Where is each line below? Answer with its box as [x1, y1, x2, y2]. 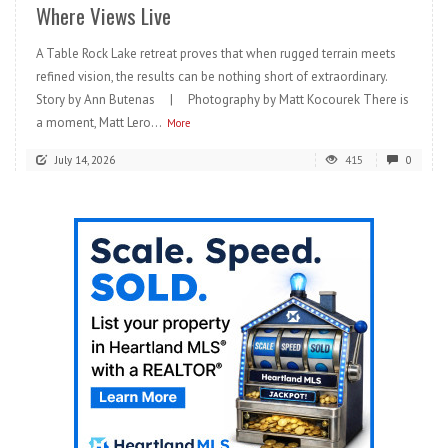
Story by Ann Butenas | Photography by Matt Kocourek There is [36, 91, 409, 109]
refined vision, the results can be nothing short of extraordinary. [36, 68, 387, 86]
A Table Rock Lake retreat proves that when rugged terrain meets [36, 45, 396, 63]
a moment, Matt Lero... [36, 114, 162, 132]
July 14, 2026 [55, 153, 115, 168]
